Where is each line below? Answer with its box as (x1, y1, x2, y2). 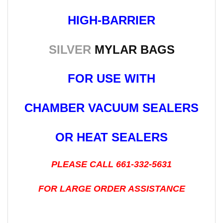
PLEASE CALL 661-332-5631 (51, 159, 172, 169)
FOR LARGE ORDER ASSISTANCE (38, 183, 185, 194)
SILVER (48, 42, 91, 56)
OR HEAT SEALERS (55, 130, 168, 144)
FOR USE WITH (68, 72, 155, 86)
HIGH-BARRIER (68, 13, 155, 27)
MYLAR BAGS (91, 42, 175, 56)
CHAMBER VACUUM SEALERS (24, 101, 199, 115)
